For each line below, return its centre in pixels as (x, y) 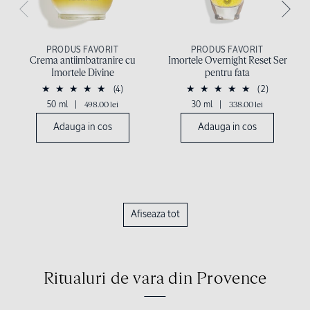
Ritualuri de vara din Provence (155, 279)
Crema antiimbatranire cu (83, 61)
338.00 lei (246, 105)
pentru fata (227, 73)
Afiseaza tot (155, 214)
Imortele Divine (83, 73)
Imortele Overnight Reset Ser (227, 61)
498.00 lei (102, 105)
